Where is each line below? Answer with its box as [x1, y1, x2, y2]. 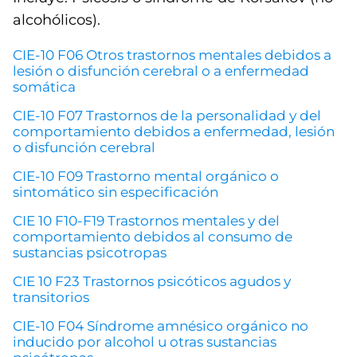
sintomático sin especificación [13, 184, 218, 200]
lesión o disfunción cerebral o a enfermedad [13, 63, 309, 79]
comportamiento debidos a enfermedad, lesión [13, 124, 335, 139]
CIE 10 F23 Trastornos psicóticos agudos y [13, 273, 291, 289]
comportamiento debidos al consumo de [13, 229, 292, 245]
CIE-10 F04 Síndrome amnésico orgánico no [13, 318, 308, 334]
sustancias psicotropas [13, 245, 167, 261]
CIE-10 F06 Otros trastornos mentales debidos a [13, 47, 331, 63]
